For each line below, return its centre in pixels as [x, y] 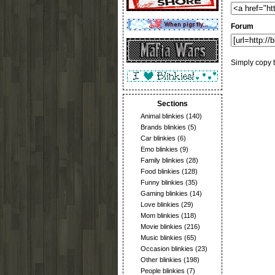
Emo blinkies [159, 149]
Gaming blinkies [164, 193]
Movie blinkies [161, 227]
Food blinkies [160, 171]
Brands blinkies [163, 127]
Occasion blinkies [167, 249]
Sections [172, 104]
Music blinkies [161, 238]
